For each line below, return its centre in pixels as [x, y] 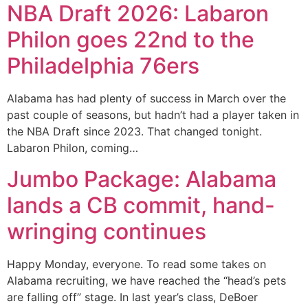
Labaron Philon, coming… [73, 148]
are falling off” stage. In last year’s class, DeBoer [132, 297]
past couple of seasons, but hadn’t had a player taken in [153, 115]
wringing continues [107, 231]
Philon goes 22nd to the [131, 40]
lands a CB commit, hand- [141, 205]
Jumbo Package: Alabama [142, 179]
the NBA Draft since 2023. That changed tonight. [134, 132]
